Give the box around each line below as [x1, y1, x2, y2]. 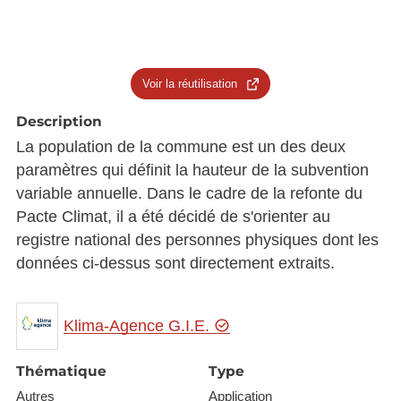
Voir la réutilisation [141, 76, 237, 90]
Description [15, 112, 102, 130]
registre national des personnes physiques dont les [15, 230, 379, 249]
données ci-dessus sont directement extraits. [15, 253, 335, 272]
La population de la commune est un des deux [15, 137, 346, 156]
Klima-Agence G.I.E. [64, 317, 215, 336]
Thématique [15, 363, 107, 380]
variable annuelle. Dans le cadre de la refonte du [15, 183, 363, 202]
